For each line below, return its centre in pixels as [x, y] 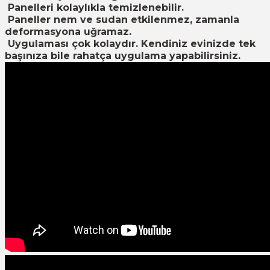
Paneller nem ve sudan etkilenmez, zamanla [122, 20]
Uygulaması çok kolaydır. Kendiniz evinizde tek [130, 44]
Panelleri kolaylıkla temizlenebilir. [94, 8]
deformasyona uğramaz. [68, 32]
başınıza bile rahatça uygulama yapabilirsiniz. [123, 56]
